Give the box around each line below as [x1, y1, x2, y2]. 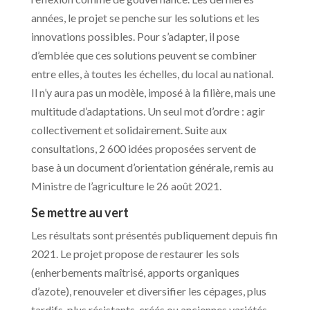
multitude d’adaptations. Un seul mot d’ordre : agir [30, 104, 265, 118]
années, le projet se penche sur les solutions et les [30, 11, 259, 25]
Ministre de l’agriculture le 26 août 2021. [30, 179, 221, 193]
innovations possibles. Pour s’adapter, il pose [30, 30, 239, 44]
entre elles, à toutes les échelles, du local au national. [30, 67, 273, 81]
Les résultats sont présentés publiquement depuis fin [30, 228, 277, 242]
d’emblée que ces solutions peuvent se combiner [30, 48, 257, 62]
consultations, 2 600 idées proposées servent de [30, 142, 256, 156]
